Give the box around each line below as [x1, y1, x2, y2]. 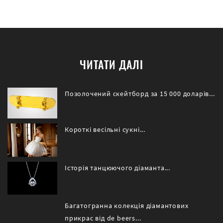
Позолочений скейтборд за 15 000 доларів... [65, 89, 215, 98]
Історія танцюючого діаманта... [65, 163, 170, 172]
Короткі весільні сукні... [65, 125, 145, 134]
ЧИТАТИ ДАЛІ [80, 56, 143, 72]
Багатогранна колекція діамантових [65, 202, 189, 211]
